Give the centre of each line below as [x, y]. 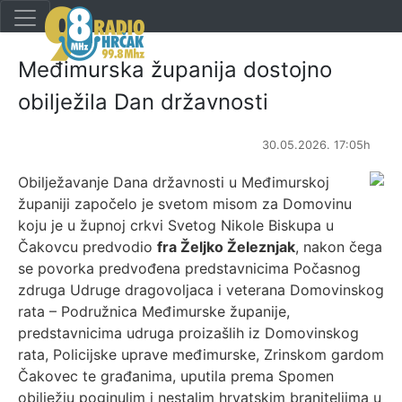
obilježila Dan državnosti [143, 102]
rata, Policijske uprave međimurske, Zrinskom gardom [201, 354]
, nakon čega [339, 247]
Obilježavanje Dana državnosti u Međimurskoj [174, 182]
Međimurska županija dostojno [175, 70]
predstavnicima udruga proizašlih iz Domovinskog [188, 333]
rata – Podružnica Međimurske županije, [154, 311]
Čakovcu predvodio [87, 247]
